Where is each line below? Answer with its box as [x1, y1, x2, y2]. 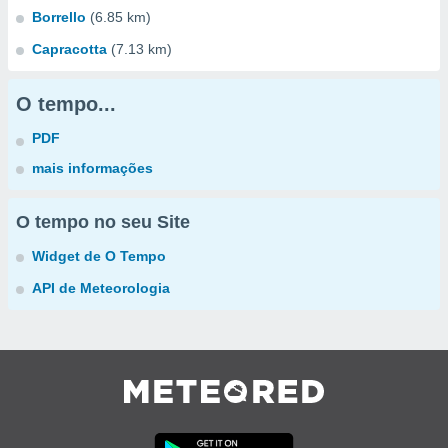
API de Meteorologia [32, 280, 170, 296]
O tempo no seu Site [16, 212, 190, 232]
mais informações [32, 160, 153, 176]
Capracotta [32, 41, 107, 57]
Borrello [32, 9, 86, 25]
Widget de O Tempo [32, 248, 166, 264]
